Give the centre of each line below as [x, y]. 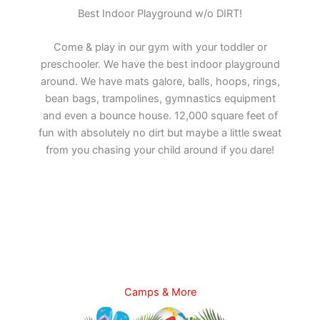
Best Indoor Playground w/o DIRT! [160, 13]
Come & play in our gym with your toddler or [160, 47]
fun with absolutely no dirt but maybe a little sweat [160, 133]
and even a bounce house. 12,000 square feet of [160, 116]
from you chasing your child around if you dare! [160, 150]
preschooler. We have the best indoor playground [160, 65]
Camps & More [160, 292]
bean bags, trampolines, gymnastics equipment [160, 99]
